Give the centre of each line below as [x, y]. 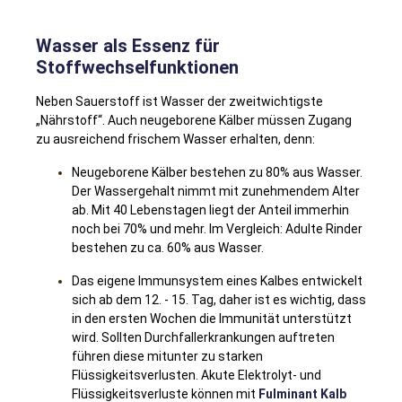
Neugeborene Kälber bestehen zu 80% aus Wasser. [217, 172]
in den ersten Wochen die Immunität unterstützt [212, 318]
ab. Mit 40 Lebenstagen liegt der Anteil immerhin [210, 210]
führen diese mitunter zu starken [167, 356]
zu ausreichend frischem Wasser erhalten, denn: [175, 139]
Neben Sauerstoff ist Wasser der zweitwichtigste [179, 101]
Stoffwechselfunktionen [137, 67]
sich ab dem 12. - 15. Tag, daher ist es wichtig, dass [219, 299]
